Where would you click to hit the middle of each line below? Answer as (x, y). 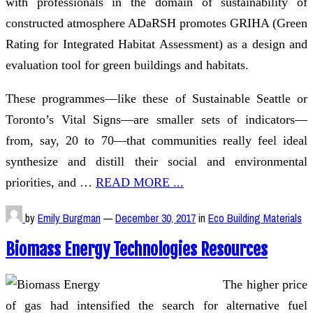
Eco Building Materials (255, 218)
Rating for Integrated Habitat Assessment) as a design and (156, 44)
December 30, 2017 (155, 218)
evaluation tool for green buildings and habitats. (127, 65)
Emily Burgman (69, 218)
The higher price (265, 285)
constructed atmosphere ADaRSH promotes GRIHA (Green (156, 23)
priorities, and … (51, 182)
